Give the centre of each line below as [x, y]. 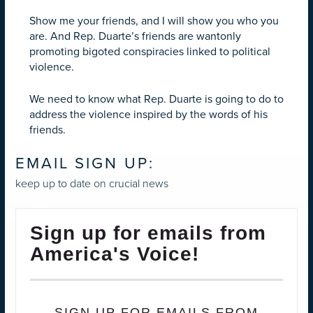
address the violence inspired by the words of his [148, 114]
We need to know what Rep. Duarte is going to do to [156, 99]
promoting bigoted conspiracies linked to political [150, 51]
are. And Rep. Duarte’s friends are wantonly [135, 36]
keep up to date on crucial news [92, 184]
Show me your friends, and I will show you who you [154, 21]
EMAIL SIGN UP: [85, 163]
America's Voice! [115, 254]
